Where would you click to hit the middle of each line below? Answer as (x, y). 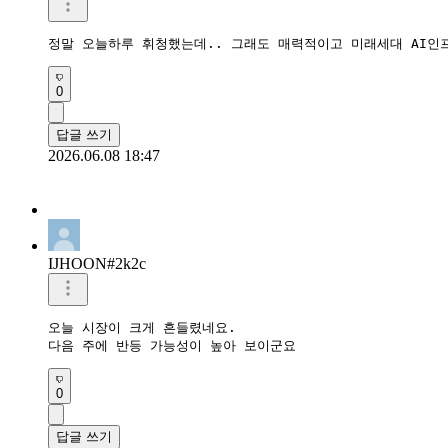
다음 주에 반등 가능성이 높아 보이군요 (172, 346)
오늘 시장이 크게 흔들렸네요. (142, 328)
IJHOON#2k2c (97, 264)
